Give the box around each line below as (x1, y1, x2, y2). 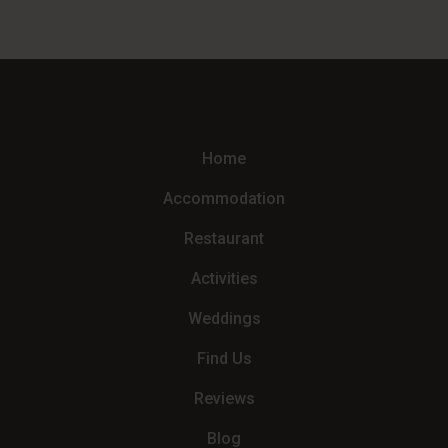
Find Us (196, 349, 252, 369)
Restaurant (184, 229, 264, 249)
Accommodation (163, 189, 285, 209)
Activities (190, 269, 258, 289)
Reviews (193, 389, 255, 409)
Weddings (187, 309, 261, 329)
